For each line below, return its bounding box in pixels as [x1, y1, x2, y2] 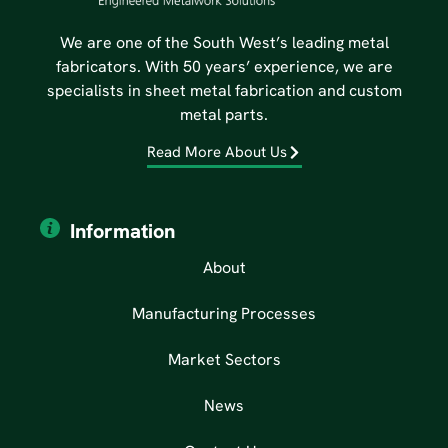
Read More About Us [146, 142, 287, 163]
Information [70, 218, 175, 245]
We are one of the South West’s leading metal [59, 32, 389, 54]
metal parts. [180, 104, 268, 126]
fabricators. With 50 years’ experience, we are [55, 56, 393, 78]
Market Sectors [167, 349, 281, 371]
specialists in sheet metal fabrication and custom [46, 80, 402, 102]
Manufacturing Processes [132, 303, 316, 325]
